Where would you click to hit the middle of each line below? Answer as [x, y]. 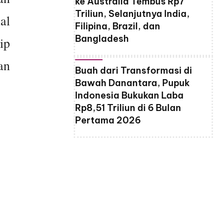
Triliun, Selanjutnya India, [132, 14]
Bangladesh [102, 39]
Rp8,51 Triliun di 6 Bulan [128, 108]
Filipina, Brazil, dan [118, 26]
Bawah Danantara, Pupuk [132, 83]
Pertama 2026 [108, 120]
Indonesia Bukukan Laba [129, 96]
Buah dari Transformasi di [134, 71]
